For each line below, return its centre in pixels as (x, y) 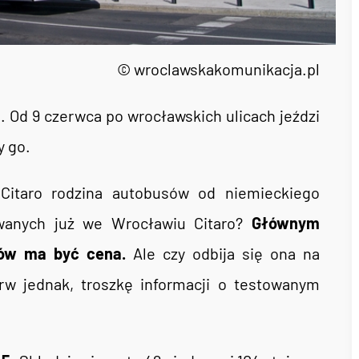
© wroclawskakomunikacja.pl (218, 69)
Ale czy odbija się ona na (223, 253)
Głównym (282, 223)
